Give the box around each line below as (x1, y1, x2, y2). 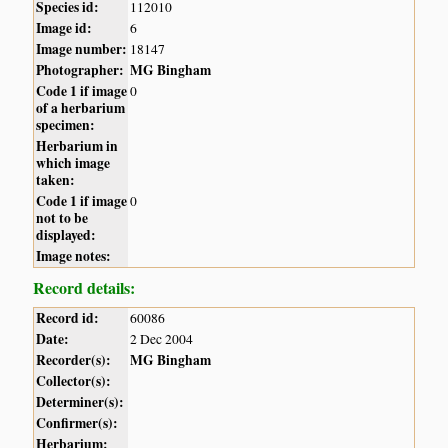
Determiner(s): (36, 392, 125, 413)
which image (36, 153, 111, 174)
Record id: (36, 308, 100, 329)
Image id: (36, 18, 93, 39)
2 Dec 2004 (130, 330, 194, 349)
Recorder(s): (36, 350, 112, 371)
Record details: (33, 276, 136, 300)
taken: (36, 170, 76, 191)
